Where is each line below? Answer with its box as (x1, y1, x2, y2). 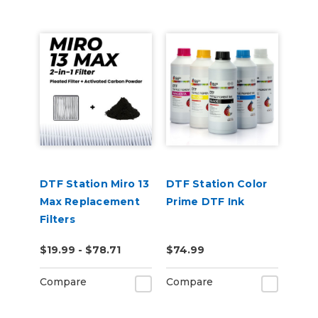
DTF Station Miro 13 (40, 177, 149, 190)
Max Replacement (40, 195, 140, 208)
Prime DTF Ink (166, 195, 245, 208)
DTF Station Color (166, 177, 268, 190)
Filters (40, 213, 75, 226)
